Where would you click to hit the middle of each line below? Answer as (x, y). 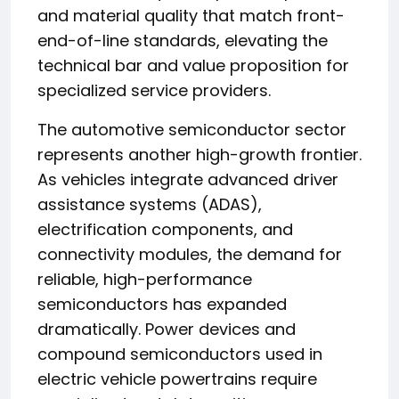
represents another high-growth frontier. (199, 155)
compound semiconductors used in (180, 354)
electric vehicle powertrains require (177, 379)
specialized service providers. (154, 90)
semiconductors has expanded (162, 304)
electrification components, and (165, 229)
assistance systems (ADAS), (150, 204)
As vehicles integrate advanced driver (188, 179)
